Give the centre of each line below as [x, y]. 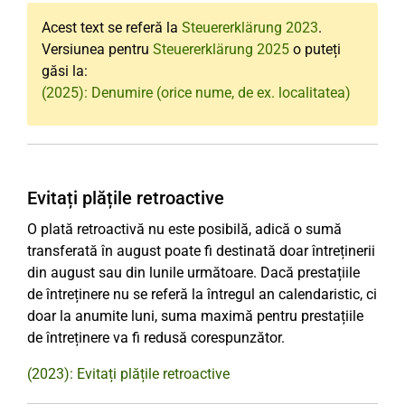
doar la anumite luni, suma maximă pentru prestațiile [195, 316]
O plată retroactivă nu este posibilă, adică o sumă [184, 229]
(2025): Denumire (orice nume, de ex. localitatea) [196, 93]
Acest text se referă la [112, 28]
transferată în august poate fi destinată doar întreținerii [201, 251]
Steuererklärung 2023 [250, 28]
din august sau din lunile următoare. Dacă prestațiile [193, 273]
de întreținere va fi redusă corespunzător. [156, 338]
